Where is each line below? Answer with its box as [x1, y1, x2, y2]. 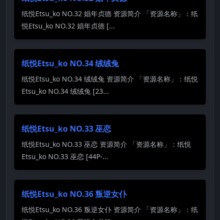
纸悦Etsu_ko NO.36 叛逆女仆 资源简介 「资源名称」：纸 [22, 204, 198, 214]
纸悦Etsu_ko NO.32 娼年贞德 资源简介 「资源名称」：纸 [22, 8, 198, 18]
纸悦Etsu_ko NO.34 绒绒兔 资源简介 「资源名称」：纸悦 [22, 74, 198, 83]
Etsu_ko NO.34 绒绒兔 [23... [22, 86, 109, 96]
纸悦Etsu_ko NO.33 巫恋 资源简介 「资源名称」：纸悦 [22, 139, 191, 149]
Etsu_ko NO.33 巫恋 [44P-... [22, 151, 109, 161]
